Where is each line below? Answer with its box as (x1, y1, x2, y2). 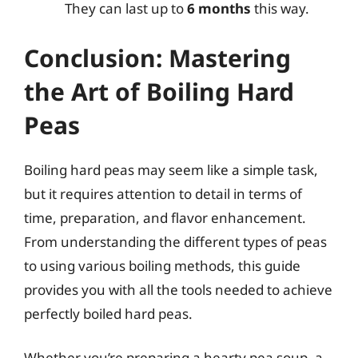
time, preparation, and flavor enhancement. (24, 208, 306, 227)
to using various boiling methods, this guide (24, 256, 300, 275)
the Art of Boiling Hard (24, 74, 294, 108)
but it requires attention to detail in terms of (24, 184, 302, 203)
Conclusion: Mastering (24, 41, 291, 74)
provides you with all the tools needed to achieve (24, 280, 332, 299)
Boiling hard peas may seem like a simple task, (24, 160, 318, 179)
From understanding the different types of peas (24, 232, 327, 251)
